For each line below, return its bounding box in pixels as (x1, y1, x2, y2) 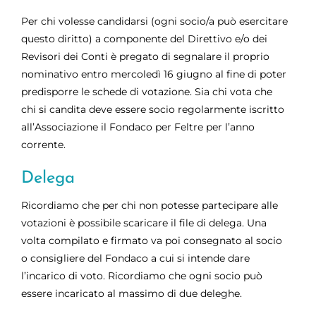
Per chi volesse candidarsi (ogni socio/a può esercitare (21, 15, 288, 28)
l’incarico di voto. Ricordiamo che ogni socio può (21, 269, 262, 282)
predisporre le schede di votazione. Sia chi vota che (21, 85, 272, 98)
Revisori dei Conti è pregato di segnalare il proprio (21, 50, 269, 63)
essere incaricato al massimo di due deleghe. (21, 287, 242, 300)
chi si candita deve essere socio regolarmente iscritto (21, 103, 284, 116)
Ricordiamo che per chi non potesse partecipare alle (21, 199, 278, 212)
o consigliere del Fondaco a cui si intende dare (21, 252, 250, 265)
